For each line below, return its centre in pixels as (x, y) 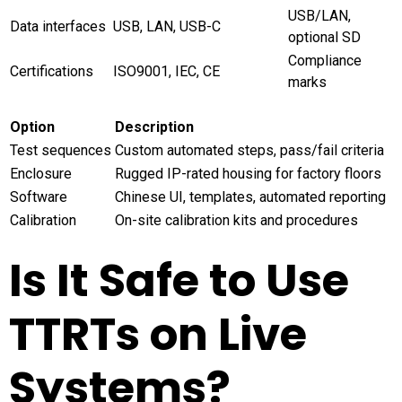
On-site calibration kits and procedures (236, 220)
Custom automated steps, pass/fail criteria (249, 150)
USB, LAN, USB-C (167, 26)
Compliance (325, 60)
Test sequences (61, 150)
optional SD (324, 37)
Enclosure (41, 173)
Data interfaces (58, 26)
